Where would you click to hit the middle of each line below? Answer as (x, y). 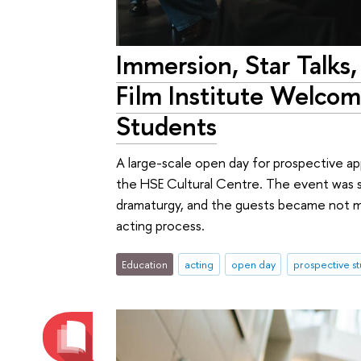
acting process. (161, 225)
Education (145, 265)
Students (167, 125)
